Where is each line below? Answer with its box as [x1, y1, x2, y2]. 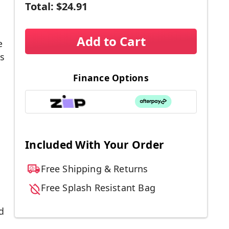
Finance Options [73, 71, 149, 84]
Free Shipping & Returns [41, 163, 148, 175]
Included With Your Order [25, 138, 164, 152]
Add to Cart [76, 32, 146, 50]
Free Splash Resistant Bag [41, 181, 155, 194]
